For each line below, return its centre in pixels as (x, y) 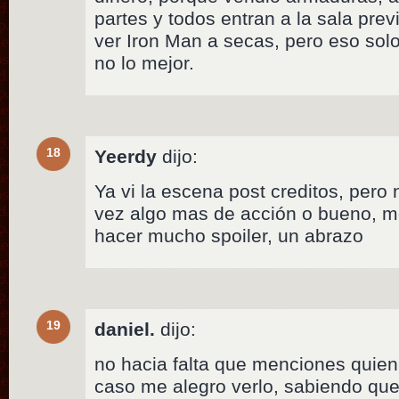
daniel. (125, 329)
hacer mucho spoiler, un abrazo (229, 235)
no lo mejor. (145, 62)
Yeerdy (126, 156)
